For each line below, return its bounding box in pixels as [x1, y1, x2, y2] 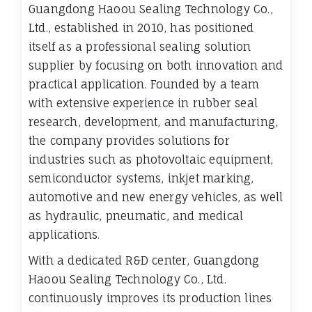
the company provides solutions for [29, 134, 230, 148]
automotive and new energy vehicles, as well [29, 190, 283, 205]
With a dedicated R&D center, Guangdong [29, 253, 260, 268]
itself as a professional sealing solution [29, 40, 251, 54]
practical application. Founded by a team [29, 77, 260, 92]
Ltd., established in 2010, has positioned [29, 21, 254, 36]
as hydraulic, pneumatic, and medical [29, 209, 244, 224]
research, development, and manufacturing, [29, 115, 279, 130]
